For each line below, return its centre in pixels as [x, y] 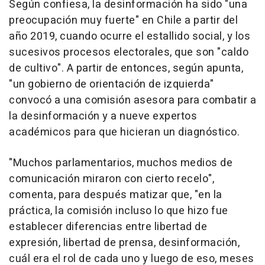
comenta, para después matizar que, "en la [116, 195]
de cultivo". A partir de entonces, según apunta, [126, 68]
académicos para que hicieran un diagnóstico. [124, 132]
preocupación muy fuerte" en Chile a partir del [123, 20]
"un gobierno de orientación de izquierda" [112, 84]
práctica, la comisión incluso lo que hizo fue [119, 211]
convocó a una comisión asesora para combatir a [132, 100]
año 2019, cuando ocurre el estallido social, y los [130, 36]
